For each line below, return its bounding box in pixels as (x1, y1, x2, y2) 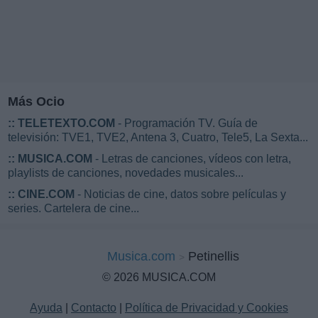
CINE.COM (18, 188, 75, 201)
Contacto (71, 302, 116, 314)
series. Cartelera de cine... (8, 202, 139, 215)
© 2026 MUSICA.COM (102, 271, 216, 284)
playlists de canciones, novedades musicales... (8, 167, 243, 180)
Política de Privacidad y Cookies (125, 302, 288, 314)
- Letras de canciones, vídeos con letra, (92, 153, 291, 165)
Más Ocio (8, 94, 65, 109)
